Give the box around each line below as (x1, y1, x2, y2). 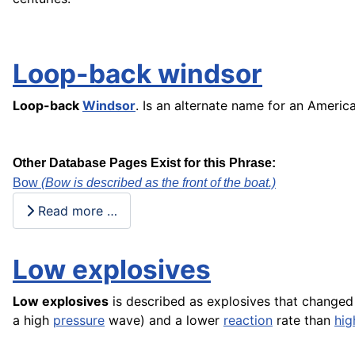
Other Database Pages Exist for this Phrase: (13, 156, 276, 170)
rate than (273, 311, 334, 328)
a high (13, 311, 53, 328)
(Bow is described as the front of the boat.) (41, 176, 276, 190)
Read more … (34, 202, 117, 219)
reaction (223, 311, 273, 328)
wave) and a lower (105, 311, 223, 328)
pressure (53, 311, 105, 328)
